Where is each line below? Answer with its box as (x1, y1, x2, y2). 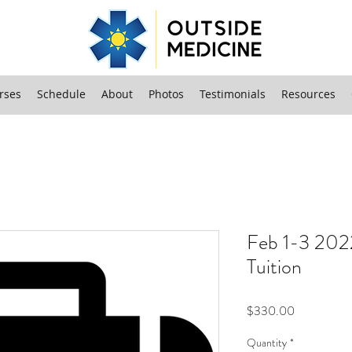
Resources (281, 86, 335, 101)
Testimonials (200, 86, 266, 101)
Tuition (247, 251, 302, 281)
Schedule (37, 86, 86, 101)
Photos (148, 86, 184, 101)
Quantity (247, 334, 287, 350)
